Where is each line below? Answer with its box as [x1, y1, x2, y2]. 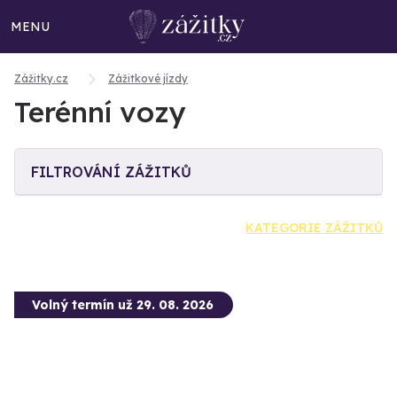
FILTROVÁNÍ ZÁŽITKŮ [31, 163, 191, 181]
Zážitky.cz [14, 72, 68, 85]
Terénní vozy [14, 94, 186, 129]
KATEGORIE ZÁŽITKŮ [245, 220, 383, 236]
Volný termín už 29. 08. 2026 [32, 297, 214, 313]
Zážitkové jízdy [108, 72, 188, 85]
